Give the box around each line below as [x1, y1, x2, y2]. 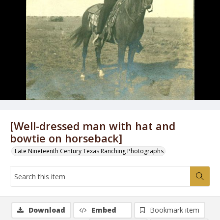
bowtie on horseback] [10, 131, 122, 145]
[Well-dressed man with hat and [10, 119, 175, 133]
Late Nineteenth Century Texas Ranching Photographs [15, 147, 164, 155]
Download [28, 205, 65, 215]
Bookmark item [150, 205, 199, 215]
